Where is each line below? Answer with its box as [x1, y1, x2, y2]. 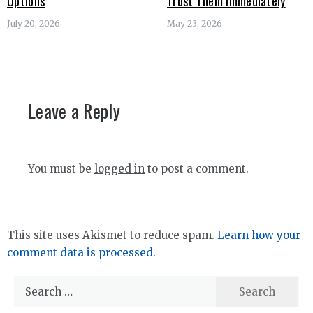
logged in [94, 162, 145, 175]
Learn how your [217, 228, 300, 242]
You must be [28, 162, 94, 175]
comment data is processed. [7, 246, 156, 259]
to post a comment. [145, 162, 249, 175]
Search [13, 277, 50, 291]
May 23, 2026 [167, 18, 222, 29]
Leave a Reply [28, 97, 120, 124]
